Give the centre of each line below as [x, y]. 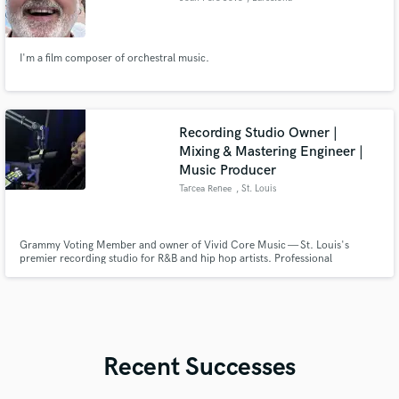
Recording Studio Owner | [259, 133]
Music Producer [228, 170]
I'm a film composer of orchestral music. [114, 59]
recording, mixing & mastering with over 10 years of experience [168, 272]
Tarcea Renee [206, 188]
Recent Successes [199, 368]
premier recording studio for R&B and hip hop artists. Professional [175, 258]
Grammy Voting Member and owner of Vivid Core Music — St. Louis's [184, 245]
